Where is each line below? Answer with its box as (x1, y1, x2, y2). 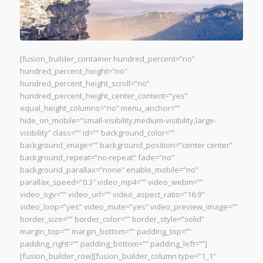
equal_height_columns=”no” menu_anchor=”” (19, 102, 180, 113)
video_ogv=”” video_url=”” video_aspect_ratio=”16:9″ (19, 188, 204, 200)
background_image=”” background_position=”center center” (19, 139, 232, 150)
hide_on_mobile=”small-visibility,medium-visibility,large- (19, 114, 216, 126)
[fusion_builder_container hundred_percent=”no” (19, 53, 195, 64)
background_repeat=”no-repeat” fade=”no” (19, 151, 174, 163)
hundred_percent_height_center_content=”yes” (19, 90, 188, 101)
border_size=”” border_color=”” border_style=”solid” (19, 213, 204, 224)
